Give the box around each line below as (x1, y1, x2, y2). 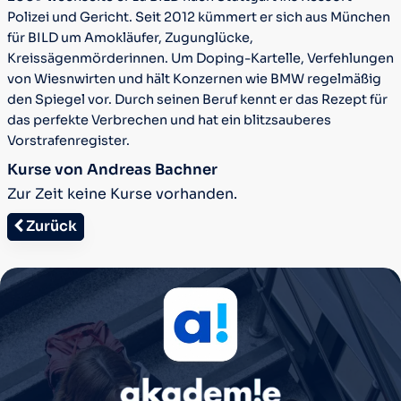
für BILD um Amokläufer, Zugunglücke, (6, 30, 253, 47)
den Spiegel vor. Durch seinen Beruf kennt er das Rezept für (6, 91, 388, 108)
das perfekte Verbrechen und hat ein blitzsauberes (6, 112, 331, 129)
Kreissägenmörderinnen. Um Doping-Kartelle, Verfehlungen (6, 50, 394, 67)
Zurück (23, 217, 78, 236)
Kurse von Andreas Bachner (6, 159, 218, 179)
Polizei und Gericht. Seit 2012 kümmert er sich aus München (6, 9, 390, 26)
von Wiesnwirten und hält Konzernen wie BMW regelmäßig (6, 71, 381, 88)
